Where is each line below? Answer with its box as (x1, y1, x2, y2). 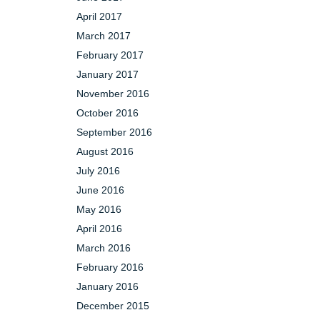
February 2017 (76, 49, 144, 61)
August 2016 (76, 146, 134, 157)
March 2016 (76, 242, 131, 254)
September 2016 (76, 126, 152, 138)
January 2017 (76, 69, 139, 80)
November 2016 (76, 88, 149, 99)
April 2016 (76, 223, 122, 234)
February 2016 (76, 261, 144, 273)
